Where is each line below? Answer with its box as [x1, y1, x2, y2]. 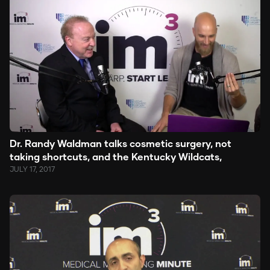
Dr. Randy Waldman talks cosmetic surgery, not [10, 137, 231, 149]
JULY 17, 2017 [10, 164, 55, 174]
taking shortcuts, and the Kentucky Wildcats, [10, 150, 222, 162]
